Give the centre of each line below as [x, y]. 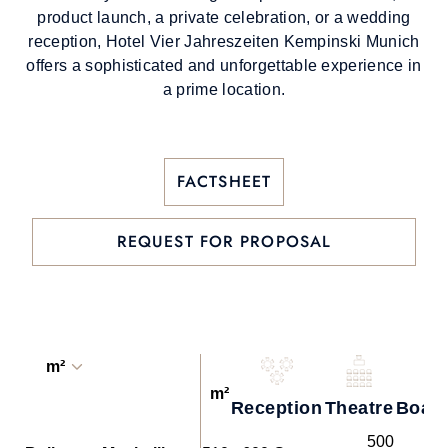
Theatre [359, 408]
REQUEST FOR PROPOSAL [224, 241]
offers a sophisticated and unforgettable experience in [224, 65]
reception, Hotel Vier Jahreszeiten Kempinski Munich [224, 41]
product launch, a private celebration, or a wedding [224, 17]
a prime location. [224, 89]
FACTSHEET [224, 181]
